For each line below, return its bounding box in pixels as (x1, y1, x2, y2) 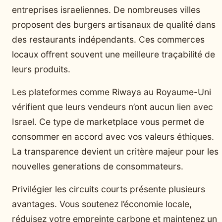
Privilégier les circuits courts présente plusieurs (12, 183, 205, 194)
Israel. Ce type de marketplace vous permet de (12, 116, 204, 127)
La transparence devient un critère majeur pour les (12, 146, 219, 157)
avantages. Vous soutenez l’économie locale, (12, 198, 192, 209)
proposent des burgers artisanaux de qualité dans (12, 19, 216, 30)
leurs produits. (12, 63, 70, 74)
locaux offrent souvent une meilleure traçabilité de (12, 49, 215, 59)
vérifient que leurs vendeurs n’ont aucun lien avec (12, 101, 213, 112)
